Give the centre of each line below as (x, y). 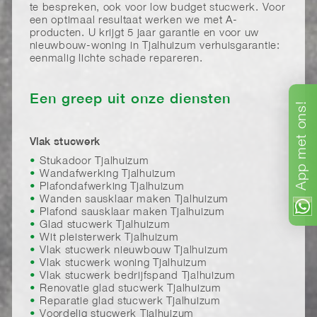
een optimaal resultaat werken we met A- (133, 21)
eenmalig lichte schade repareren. (116, 59)
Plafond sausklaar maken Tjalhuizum (132, 212)
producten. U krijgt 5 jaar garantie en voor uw (144, 33)
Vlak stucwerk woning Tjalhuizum (123, 263)
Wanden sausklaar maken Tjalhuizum (134, 200)
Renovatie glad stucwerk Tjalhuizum (131, 289)
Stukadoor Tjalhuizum (94, 161)
